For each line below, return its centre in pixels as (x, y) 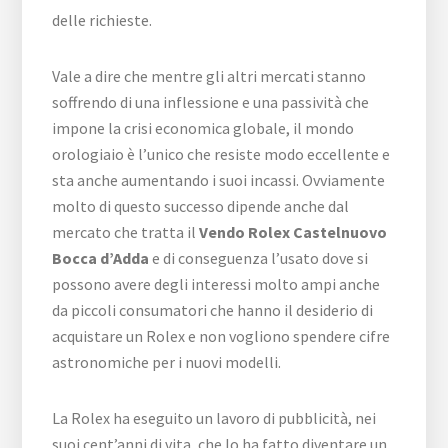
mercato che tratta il (126, 231)
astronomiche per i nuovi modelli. (167, 361)
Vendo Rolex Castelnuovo (293, 231)
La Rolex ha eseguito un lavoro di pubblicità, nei (214, 417)
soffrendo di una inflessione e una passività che (211, 101)
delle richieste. (102, 19)
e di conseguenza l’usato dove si (259, 257)
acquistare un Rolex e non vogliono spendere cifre (221, 335)
